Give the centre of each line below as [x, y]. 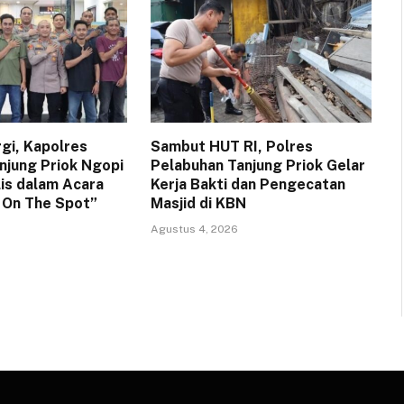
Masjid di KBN [198, 204]
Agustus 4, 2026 [194, 230]
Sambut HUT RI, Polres [231, 147]
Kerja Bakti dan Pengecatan [248, 185]
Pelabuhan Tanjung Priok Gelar [257, 166]
